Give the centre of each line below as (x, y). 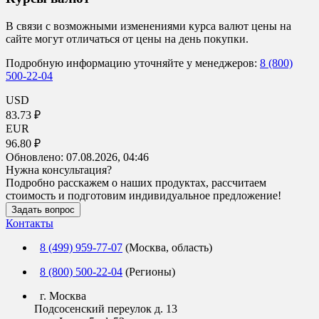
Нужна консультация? (59, 169)
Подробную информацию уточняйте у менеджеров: (133, 63)
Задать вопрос (43, 209)
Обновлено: (36, 157)
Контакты (30, 223)
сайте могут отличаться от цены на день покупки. (127, 38)
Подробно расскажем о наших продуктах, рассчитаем (136, 182)
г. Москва (60, 296)
